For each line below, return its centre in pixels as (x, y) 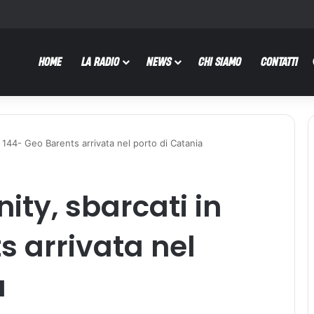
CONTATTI (279, 61)
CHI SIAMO (220, 61)
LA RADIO (100, 61)
